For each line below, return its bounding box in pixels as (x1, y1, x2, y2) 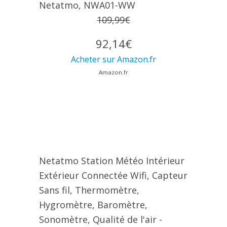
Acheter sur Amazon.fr (71, 54, 156, 65)
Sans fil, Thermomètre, (39, 184, 139, 197)
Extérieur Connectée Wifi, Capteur (39, 169, 187, 182)
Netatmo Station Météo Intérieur (39, 155, 184, 167)
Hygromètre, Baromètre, (39, 199, 147, 211)
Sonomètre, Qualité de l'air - (39, 213, 162, 226)
